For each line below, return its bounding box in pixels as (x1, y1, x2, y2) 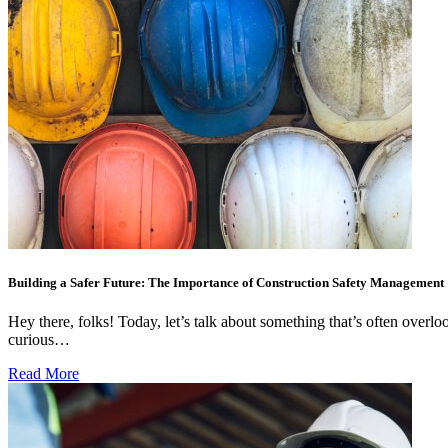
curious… (8, 331, 70, 349)
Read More (8, 365, 79, 383)
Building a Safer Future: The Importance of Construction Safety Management (8, 275, 444, 291)
